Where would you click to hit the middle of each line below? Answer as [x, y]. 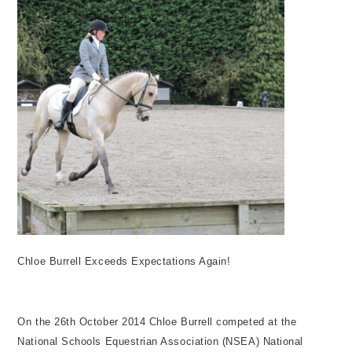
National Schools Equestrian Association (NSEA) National [160, 341]
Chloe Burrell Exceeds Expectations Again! [124, 261]
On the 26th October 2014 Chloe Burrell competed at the [157, 321]
